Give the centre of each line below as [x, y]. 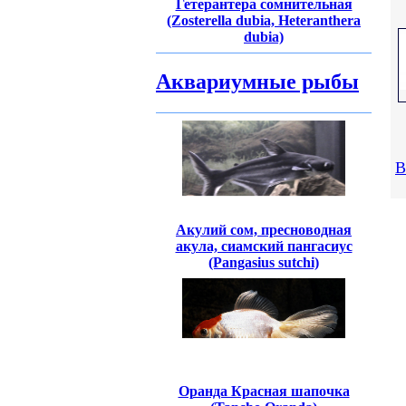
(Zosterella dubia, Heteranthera [264, 20]
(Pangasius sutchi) [264, 262]
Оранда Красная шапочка [264, 391]
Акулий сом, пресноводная [264, 230]
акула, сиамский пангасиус [264, 246]
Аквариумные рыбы [257, 82]
